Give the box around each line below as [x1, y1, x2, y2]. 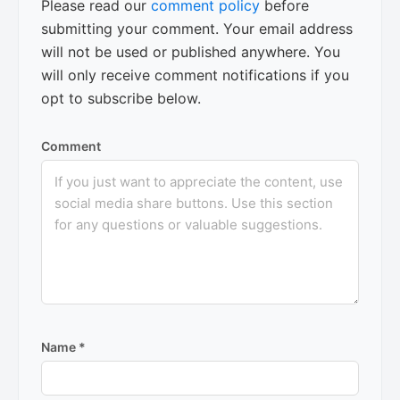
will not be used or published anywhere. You [41, 42, 340, 61]
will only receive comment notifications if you [41, 65, 349, 84]
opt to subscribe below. [41, 88, 201, 107]
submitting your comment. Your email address [41, 19, 353, 37]
